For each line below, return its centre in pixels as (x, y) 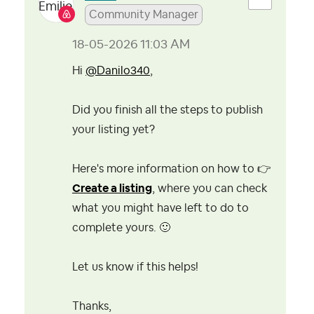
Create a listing (112, 189)
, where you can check (210, 189)
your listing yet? (114, 130)
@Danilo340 (118, 71)
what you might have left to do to (161, 208)
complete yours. (116, 228)
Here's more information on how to (165, 169)
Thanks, (92, 306)
